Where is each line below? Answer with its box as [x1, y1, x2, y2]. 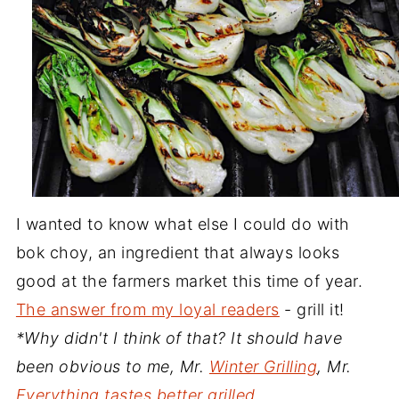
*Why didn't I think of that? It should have [15, 328, 343, 347]
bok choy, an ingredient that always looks [15, 242, 340, 262]
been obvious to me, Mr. [15, 356, 209, 376]
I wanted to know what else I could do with [15, 214, 350, 233]
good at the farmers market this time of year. [15, 271, 363, 290]
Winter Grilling [208, 356, 318, 376]
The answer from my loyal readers [15, 299, 280, 319]
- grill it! [279, 299, 345, 319]
